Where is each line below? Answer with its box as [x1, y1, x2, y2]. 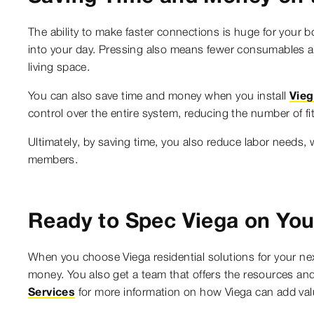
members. [28, 151, 78, 166]
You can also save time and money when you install [28, 88, 289, 102]
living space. [28, 59, 90, 74]
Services [28, 284, 76, 299]
